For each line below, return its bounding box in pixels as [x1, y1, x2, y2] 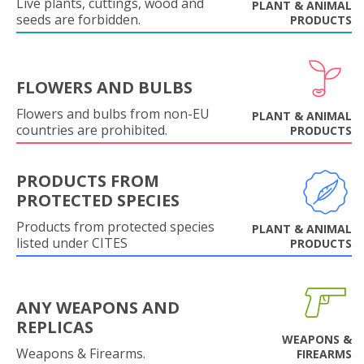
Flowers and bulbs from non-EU [16, 105, 210, 123]
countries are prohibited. [16, 121, 167, 139]
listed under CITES [16, 234, 128, 252]
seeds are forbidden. [16, 11, 141, 28]
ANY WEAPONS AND [16, 297, 180, 318]
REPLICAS [16, 316, 93, 338]
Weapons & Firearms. [16, 344, 145, 362]
